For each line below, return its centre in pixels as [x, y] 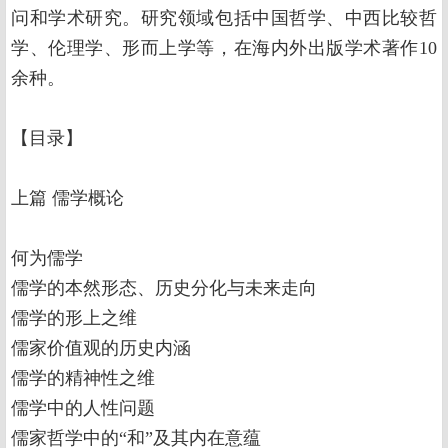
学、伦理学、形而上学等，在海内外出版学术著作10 [224, 48]
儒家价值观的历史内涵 [103, 348]
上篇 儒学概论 [70, 198]
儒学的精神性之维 [83, 378]
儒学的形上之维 [76, 318]
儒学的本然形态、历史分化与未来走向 [166, 288]
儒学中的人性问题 [85, 408]
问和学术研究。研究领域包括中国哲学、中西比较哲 [224, 18]
